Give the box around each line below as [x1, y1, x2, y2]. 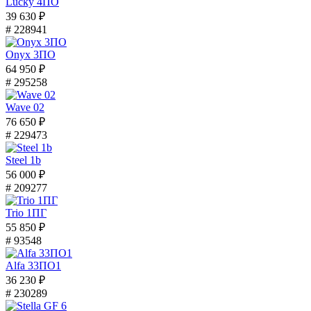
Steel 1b [6, 153, 41, 166]
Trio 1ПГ [6, 206, 47, 219]
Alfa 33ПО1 [6, 259, 61, 271]
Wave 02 [6, 101, 44, 113]
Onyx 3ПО [6, 48, 56, 60]
